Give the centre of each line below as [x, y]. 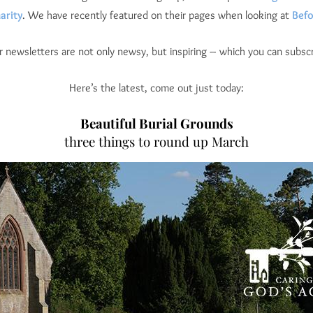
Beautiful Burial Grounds [156, 124]
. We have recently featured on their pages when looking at [157, 15]
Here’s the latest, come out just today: [156, 88]
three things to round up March [156, 142]
